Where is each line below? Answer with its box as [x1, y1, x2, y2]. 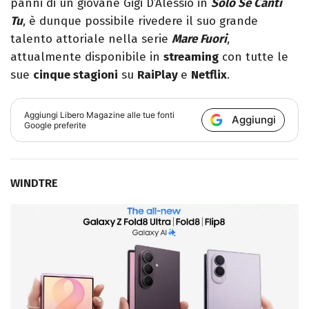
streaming [163, 50, 219, 65]
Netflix [191, 68, 227, 83]
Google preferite [24, 120, 87, 131]
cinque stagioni [33, 68, 118, 83]
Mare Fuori [172, 32, 227, 47]
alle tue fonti [125, 110, 175, 121]
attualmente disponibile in [10, 50, 163, 65]
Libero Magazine [60, 110, 126, 121]
